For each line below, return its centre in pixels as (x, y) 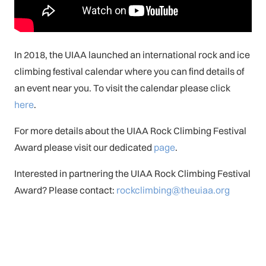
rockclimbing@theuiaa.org (173, 190)
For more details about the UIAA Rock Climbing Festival (130, 130)
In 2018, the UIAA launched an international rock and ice (132, 54)
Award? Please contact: (65, 190)
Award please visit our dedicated (84, 147)
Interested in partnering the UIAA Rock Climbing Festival (132, 173)
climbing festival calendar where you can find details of (129, 71)
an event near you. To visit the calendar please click (122, 88)
